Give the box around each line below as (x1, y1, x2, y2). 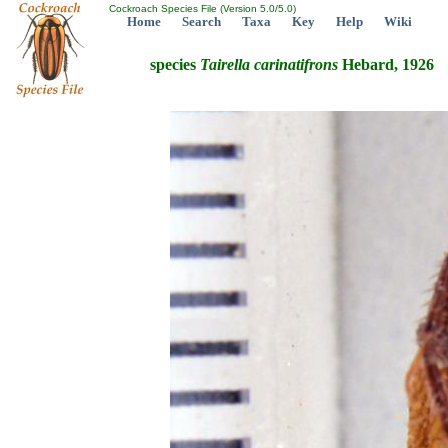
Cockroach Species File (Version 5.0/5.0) (106, 3, 296, 14)
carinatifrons (254, 56, 338, 74)
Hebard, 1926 (338, 56, 434, 74)
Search (182, 14, 221, 29)
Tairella (200, 56, 250, 74)
